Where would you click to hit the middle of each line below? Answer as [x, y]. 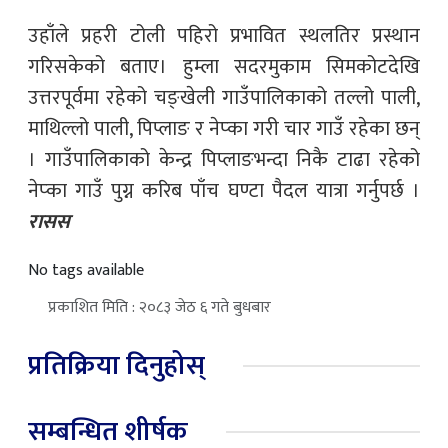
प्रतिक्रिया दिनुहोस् [116, 366]
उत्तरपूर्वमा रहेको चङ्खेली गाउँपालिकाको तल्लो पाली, [224, 98]
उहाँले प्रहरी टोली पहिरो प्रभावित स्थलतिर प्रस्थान [224, 36]
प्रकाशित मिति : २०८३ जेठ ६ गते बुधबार [159, 308]
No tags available [86, 271]
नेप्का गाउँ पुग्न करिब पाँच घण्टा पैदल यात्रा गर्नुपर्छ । [224, 191]
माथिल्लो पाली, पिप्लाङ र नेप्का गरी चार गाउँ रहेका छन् [224, 129]
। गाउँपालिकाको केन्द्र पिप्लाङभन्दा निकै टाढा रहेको [224, 160]
